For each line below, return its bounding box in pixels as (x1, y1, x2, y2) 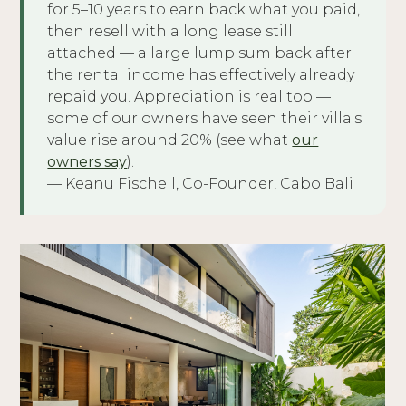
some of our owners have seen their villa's (47, 110, 362, 128)
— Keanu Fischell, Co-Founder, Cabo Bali (47, 175, 354, 193)
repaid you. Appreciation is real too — (47, 88, 332, 106)
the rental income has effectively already (47, 66, 355, 84)
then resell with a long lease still (47, 23, 294, 41)
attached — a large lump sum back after (47, 44, 353, 63)
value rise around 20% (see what (47, 131, 293, 150)
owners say (47, 153, 128, 171)
